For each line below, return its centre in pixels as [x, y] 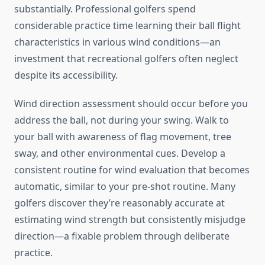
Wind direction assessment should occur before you [131, 104]
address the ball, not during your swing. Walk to [122, 120]
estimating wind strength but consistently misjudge [130, 220]
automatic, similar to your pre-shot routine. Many [125, 187]
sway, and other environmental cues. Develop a [120, 153]
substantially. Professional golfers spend [105, 9]
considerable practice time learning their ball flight [127, 26]
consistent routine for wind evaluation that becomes [132, 170]
